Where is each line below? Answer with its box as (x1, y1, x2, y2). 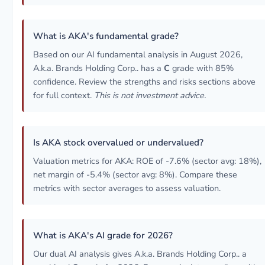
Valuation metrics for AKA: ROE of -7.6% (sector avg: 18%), (33, 155, 261, 167)
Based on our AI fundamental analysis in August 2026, (33, 49, 243, 60)
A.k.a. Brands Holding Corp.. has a (33, 62, 164, 74)
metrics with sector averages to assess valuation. (33, 182, 221, 194)
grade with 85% (170, 62, 234, 74)
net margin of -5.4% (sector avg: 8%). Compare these (33, 169, 237, 180)
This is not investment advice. (94, 89, 206, 101)
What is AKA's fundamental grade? (33, 30, 179, 42)
